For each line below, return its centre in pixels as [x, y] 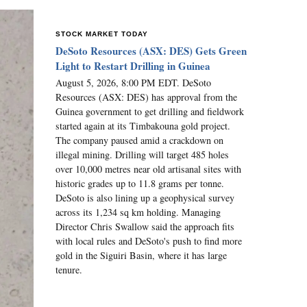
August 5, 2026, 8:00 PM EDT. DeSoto [133, 82]
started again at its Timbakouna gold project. [143, 125]
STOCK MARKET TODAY [102, 34]
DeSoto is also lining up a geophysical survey [145, 197]
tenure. [69, 269]
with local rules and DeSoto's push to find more [149, 241]
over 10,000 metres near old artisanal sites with [148, 169]
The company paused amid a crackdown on [139, 140]
